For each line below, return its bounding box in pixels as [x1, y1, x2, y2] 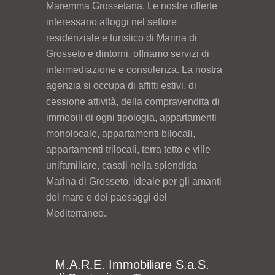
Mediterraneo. [46, 207, 106, 219]
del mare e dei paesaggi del [46, 192, 167, 203]
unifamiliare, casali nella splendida [46, 160, 197, 171]
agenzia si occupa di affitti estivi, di [46, 80, 196, 91]
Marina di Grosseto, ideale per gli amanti [46, 176, 222, 187]
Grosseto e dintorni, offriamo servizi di [46, 48, 209, 59]
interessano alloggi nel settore [46, 16, 177, 27]
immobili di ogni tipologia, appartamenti [46, 112, 217, 123]
